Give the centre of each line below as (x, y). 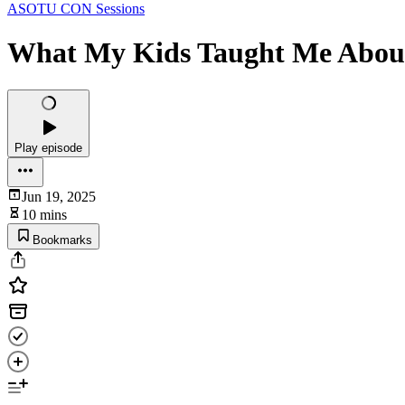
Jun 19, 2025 (59, 196)
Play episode (48, 147)
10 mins (44, 214)
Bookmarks (62, 240)
